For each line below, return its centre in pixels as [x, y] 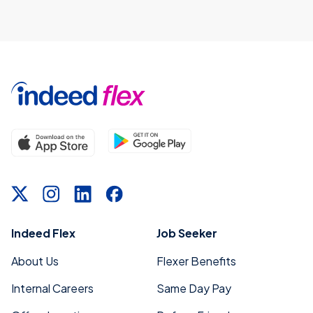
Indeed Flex [43, 233]
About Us [35, 261]
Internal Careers [52, 289]
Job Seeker [187, 233]
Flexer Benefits [196, 261]
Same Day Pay [194, 289]
